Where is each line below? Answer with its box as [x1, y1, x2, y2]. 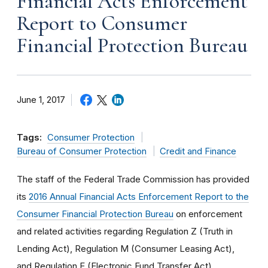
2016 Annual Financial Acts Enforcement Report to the [29, 190, 249, 202]
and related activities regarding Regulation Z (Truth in [17, 225, 233, 237]
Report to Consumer [17, 10, 187, 36]
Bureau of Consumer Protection [17, 145, 147, 157]
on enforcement [173, 208, 242, 220]
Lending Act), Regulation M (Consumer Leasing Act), [17, 242, 234, 254]
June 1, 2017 [17, 94, 65, 105]
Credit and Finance [159, 145, 236, 157]
